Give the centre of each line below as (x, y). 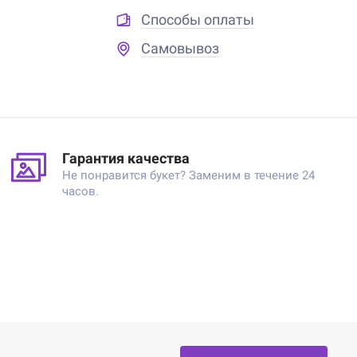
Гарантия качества (126, 158)
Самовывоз (180, 48)
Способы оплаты (197, 20)
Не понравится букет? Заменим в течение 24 (189, 175)
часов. (81, 191)
